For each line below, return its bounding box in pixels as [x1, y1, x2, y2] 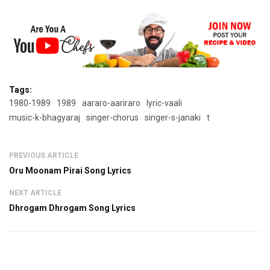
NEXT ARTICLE [9, 188, 61, 197]
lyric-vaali [146, 98, 182, 108]
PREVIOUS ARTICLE [9, 151, 78, 160]
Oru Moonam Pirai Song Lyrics [9, 165, 131, 175]
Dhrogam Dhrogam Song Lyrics [9, 202, 136, 213]
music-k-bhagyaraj [9, 112, 80, 122]
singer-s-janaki [145, 112, 201, 122]
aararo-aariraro [82, 98, 140, 108]
